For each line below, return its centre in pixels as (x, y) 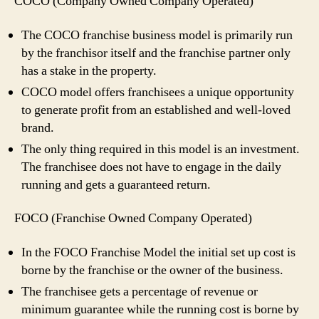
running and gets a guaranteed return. (119, 184)
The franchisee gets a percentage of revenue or (140, 291)
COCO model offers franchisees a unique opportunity (158, 92)
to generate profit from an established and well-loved (156, 110)
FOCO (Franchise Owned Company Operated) (135, 218)
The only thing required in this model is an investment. (161, 149)
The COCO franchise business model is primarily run (157, 35)
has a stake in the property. (89, 70)
